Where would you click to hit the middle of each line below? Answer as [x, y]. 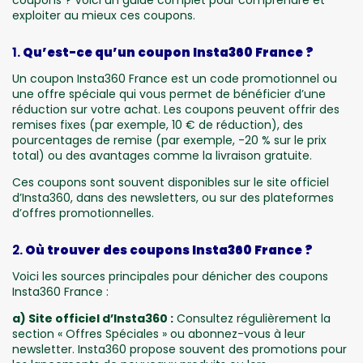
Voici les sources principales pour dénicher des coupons [170, 276]
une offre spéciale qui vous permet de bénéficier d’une [169, 94]
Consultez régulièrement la [252, 318]
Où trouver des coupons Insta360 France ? [169, 250]
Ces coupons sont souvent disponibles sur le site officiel [171, 182]
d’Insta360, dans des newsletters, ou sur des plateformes [173, 197]
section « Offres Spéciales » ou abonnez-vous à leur [159, 333]
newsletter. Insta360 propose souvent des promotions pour [179, 349]
